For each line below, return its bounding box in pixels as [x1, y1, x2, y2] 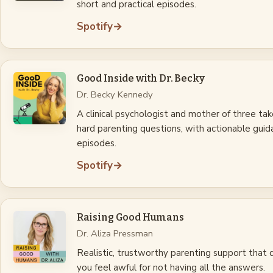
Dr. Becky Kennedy [76, 88, 153, 101]
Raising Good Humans [76, 211, 184, 223]
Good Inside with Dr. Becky [76, 72, 205, 84]
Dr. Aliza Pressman [76, 227, 153, 239]
